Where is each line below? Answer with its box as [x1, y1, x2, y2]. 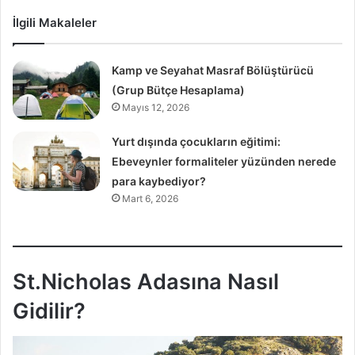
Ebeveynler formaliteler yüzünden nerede [112, 154, 337, 168]
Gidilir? [13, 297, 86, 324]
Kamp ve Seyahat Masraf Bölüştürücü [112, 63, 315, 77]
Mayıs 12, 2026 [122, 101, 190, 113]
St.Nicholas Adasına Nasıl [13, 268, 279, 295]
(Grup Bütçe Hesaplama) [112, 82, 246, 97]
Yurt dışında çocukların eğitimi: [112, 134, 281, 148]
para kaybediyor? [112, 174, 207, 188]
